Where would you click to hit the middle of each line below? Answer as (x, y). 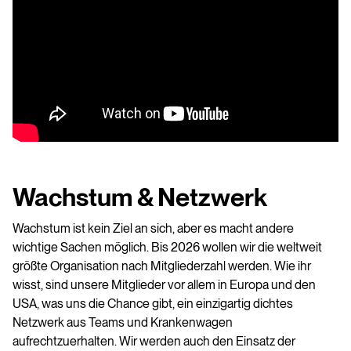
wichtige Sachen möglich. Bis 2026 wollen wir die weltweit (167, 248)
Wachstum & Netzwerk (140, 197)
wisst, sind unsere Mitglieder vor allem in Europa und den (164, 285)
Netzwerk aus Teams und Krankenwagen (123, 323)
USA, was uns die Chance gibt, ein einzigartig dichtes (153, 304)
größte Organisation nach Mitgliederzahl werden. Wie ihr (162, 266)
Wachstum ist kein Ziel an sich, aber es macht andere (153, 229)
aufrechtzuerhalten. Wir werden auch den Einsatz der (154, 342)
